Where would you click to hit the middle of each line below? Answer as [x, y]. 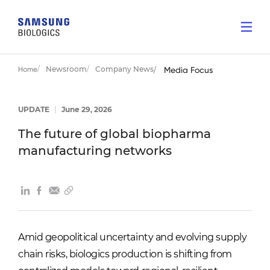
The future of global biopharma [115, 134]
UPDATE [35, 109]
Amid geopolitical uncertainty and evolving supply [133, 237]
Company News [124, 69]
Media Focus [188, 70]
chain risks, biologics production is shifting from [125, 254]
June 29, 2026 [86, 109]
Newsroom [66, 69]
